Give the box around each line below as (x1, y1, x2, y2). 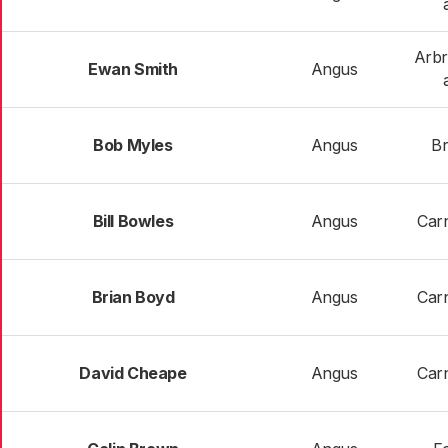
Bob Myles (93, 135, 173, 155)
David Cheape (79, 363, 187, 383)
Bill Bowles (92, 211, 174, 231)
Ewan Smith (88, 59, 178, 79)
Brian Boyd (91, 287, 175, 307)
